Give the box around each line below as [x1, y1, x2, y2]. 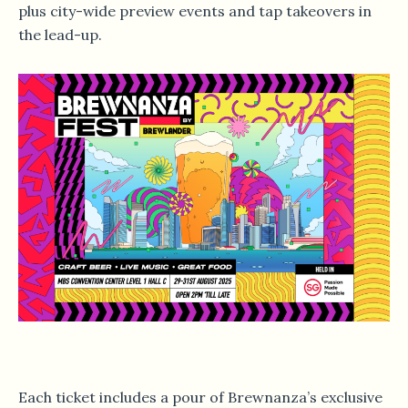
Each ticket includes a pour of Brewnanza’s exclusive [18, 388, 382, 406]
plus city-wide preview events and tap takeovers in [18, 2, 372, 21]
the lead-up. [18, 25, 102, 45]
